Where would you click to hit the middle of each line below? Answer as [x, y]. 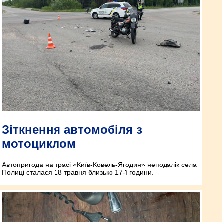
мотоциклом [39, 144]
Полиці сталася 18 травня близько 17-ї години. [78, 173]
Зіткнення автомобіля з [72, 130]
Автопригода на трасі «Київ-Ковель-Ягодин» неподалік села [99, 165]
